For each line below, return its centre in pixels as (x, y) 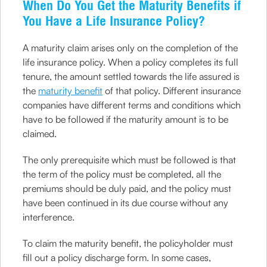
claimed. (40, 133)
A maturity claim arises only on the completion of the (131, 48)
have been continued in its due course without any (126, 203)
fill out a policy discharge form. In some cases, (117, 257)
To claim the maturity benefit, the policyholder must (128, 243)
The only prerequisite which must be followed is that (130, 160)
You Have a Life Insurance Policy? (114, 21)
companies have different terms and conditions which (132, 105)
